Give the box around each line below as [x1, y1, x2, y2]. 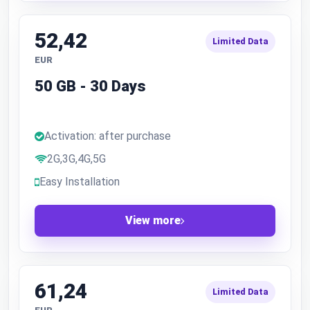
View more [125, 214, 181, 227]
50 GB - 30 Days [35, 77, 146, 95]
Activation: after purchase [44, 129, 171, 143]
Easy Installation [39, 175, 120, 188]
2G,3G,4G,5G [47, 152, 106, 165]
